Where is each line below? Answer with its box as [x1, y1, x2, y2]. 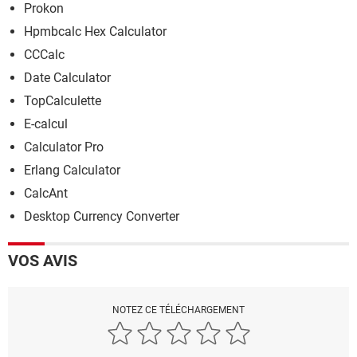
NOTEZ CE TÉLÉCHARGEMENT [112, 304, 245, 316]
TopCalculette [24, 92, 101, 108]
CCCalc [24, 46, 65, 62]
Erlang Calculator [24, 162, 120, 178]
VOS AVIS [8, 250, 77, 270]
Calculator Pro [24, 139, 104, 155]
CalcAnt [24, 185, 68, 201]
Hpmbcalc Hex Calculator [24, 23, 167, 39]
